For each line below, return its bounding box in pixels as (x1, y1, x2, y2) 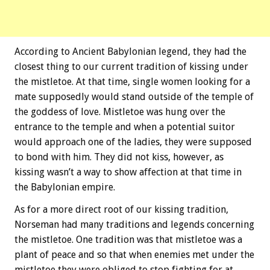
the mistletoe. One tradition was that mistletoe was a (14, 234, 242, 246)
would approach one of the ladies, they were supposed (14, 136, 252, 148)
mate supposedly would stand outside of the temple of (14, 91, 254, 103)
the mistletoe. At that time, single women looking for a (14, 76, 250, 88)
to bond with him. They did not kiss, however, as (14, 151, 224, 163)
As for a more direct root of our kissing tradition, (14, 204, 228, 216)
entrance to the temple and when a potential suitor (14, 121, 235, 133)
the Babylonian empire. (14, 181, 115, 193)
